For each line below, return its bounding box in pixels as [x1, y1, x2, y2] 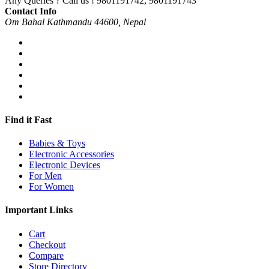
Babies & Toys [29, 138, 85, 149]
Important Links [5, 205, 73, 216]
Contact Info [5, 5, 56, 16]
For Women [29, 181, 74, 192]
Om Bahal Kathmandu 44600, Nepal [5, 16, 146, 27]
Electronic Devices [29, 160, 100, 171]
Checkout [29, 239, 65, 250]
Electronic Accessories [29, 149, 114, 160]
